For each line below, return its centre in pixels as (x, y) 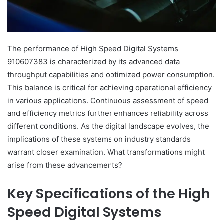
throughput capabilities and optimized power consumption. (111, 75)
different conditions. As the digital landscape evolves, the (108, 126)
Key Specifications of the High (109, 194)
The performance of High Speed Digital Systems (93, 49)
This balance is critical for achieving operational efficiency (110, 88)
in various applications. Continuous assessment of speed (108, 101)
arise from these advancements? (65, 165)
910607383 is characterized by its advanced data (94, 62)
